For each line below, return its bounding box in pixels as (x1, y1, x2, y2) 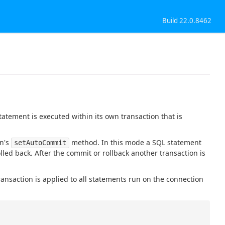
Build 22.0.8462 (162, 16, 212, 25)
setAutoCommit (14, 138, 66, 147)
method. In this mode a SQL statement (69, 137, 201, 147)
